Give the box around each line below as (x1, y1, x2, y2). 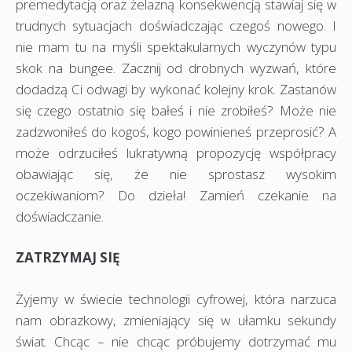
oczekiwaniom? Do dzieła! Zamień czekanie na (16, 185, 336, 204)
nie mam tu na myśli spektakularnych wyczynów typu (16, 37, 336, 56)
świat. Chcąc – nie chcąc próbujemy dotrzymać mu (16, 332, 336, 350)
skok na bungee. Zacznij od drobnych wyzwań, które (16, 58, 336, 77)
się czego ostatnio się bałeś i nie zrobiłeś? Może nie (16, 101, 336, 119)
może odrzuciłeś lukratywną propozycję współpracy (16, 143, 336, 162)
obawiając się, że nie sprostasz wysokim (16, 164, 336, 183)
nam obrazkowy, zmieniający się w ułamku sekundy (16, 310, 336, 329)
